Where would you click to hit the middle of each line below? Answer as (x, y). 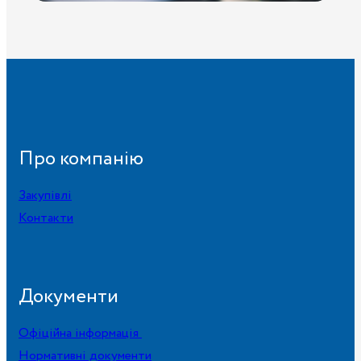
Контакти (46, 218)
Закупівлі (45, 195)
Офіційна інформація (80, 333)
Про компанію (81, 159)
